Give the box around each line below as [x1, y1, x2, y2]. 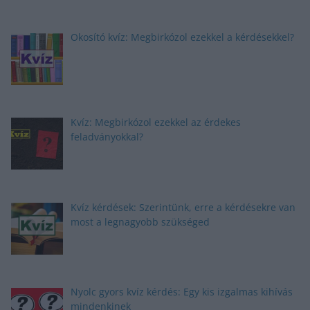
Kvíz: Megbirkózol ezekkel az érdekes [70, 116, 241, 129]
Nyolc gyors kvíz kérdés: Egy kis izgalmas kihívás [70, 285, 293, 299]
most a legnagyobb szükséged [70, 215, 210, 228]
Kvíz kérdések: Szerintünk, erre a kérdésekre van [70, 200, 295, 214]
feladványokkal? [70, 130, 143, 144]
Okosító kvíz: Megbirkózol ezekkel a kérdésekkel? [70, 30, 294, 44]
